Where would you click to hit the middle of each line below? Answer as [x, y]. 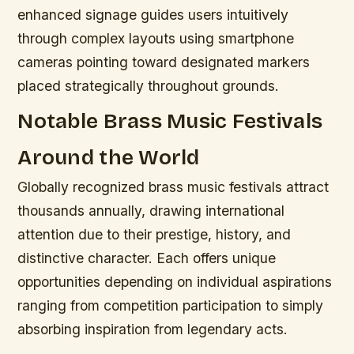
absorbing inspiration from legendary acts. [153, 329]
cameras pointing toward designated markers [164, 62]
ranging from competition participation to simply [171, 305]
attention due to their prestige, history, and [154, 234]
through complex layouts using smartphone [156, 39]
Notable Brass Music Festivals [170, 121]
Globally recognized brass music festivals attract [173, 186]
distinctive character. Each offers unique [147, 258]
